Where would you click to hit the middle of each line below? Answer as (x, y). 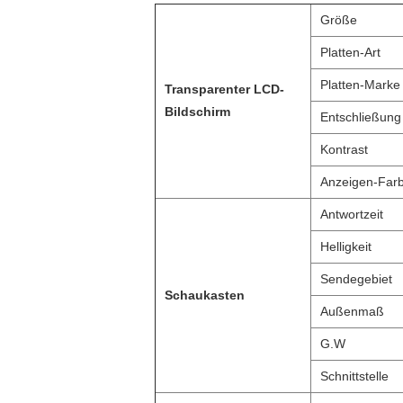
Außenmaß (352, 311)
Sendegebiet (356, 279)
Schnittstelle (354, 376)
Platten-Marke (360, 85)
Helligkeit (346, 246)
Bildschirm (197, 112)
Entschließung (361, 117)
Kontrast (344, 149)
